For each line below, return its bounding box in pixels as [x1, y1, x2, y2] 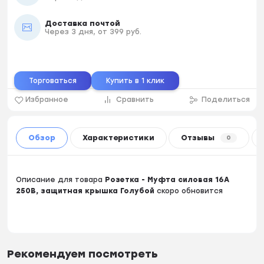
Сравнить [116, 95, 154, 104]
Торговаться [28, 77, 77, 85]
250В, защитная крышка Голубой [16, 186, 155, 195]
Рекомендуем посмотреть [7, 247, 159, 261]
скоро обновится [154, 186, 223, 195]
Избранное [25, 95, 69, 104]
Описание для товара [16, 175, 105, 184]
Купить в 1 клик [105, 77, 164, 85]
